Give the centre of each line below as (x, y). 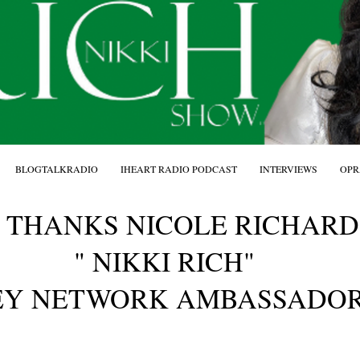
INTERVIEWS (288, 169)
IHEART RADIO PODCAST (179, 169)
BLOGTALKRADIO (57, 169)
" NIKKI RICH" (164, 261)
